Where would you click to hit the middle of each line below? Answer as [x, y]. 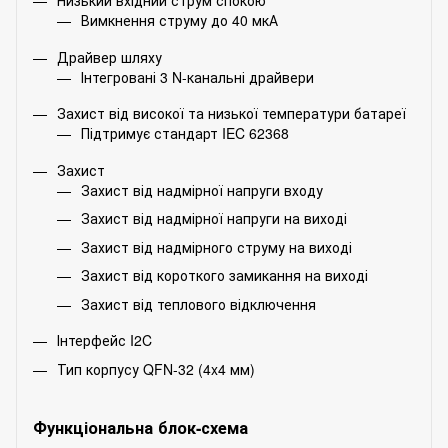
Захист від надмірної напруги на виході [214, 218]
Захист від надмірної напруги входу [202, 190]
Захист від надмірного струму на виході [216, 246]
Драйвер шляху [109, 56]
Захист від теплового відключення [198, 303]
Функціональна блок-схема [140, 427]
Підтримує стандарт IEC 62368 [185, 133]
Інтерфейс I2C [104, 340]
